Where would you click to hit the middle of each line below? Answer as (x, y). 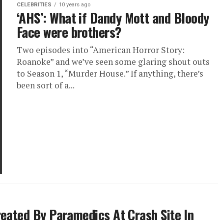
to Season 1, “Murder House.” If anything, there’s (110, 73)
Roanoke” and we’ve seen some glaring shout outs (113, 62)
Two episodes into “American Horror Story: (101, 50)
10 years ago (75, 5)
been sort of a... (46, 85)
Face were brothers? (69, 32)
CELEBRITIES (34, 5)
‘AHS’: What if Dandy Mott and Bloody (113, 18)
